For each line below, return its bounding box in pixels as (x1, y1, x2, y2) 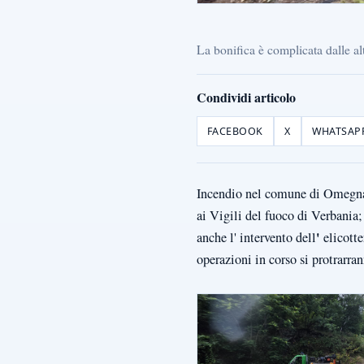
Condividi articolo (197, 87, 296, 106)
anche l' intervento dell (197, 227, 316, 246)
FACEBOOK (207, 123, 263, 138)
